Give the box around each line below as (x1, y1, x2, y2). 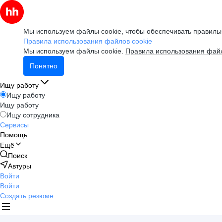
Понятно (30, 62, 57, 70)
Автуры (8, 162, 31, 170)
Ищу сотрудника (6, 111, 59, 119)
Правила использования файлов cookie (23, 37, 152, 45)
